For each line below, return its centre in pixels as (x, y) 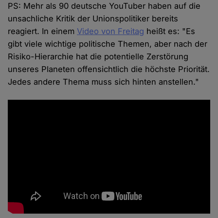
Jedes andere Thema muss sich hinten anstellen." (104, 82)
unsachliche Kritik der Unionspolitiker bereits (93, 19)
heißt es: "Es (170, 31)
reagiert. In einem (43, 31)
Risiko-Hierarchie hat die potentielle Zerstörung (98, 57)
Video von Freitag (111, 31)
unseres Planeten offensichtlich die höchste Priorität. (109, 69)
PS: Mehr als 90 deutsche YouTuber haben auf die (104, 6)
